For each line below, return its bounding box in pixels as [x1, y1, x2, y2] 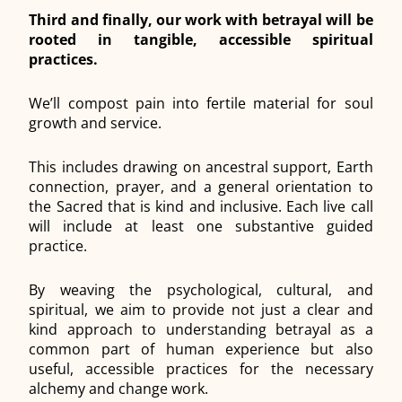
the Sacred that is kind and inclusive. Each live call [29, 197, 373, 217]
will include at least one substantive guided [29, 216, 373, 237]
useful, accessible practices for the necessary [29, 359, 373, 380]
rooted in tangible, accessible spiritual [29, 30, 373, 50]
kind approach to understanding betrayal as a [29, 319, 373, 340]
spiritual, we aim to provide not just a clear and [29, 300, 373, 320]
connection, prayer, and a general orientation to [29, 177, 373, 197]
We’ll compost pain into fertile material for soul [29, 93, 373, 114]
